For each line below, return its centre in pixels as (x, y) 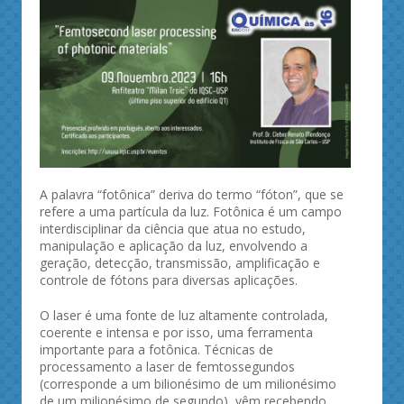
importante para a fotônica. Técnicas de (156, 350)
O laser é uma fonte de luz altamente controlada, (184, 316)
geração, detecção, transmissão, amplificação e (180, 263)
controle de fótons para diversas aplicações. (169, 280)
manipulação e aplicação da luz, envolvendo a (174, 246)
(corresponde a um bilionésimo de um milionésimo (188, 384)
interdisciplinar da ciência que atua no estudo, (173, 229)
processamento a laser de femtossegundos (167, 367)
